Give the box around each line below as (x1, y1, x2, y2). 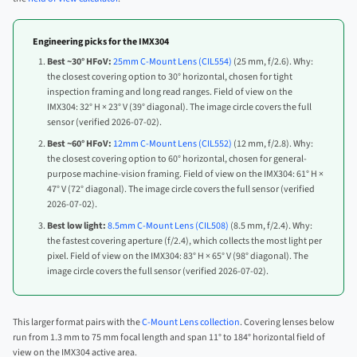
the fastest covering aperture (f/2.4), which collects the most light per (47, 233, 322, 248)
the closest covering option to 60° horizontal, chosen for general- (47, 151, 307, 166)
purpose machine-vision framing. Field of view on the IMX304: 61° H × (47, 167, 324, 181)
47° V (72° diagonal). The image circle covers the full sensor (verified (47, 182, 315, 196)
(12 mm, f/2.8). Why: (232, 136, 313, 151)
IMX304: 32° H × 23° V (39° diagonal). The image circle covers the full (47, 100, 312, 114)
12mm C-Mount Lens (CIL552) (113, 136, 232, 151)
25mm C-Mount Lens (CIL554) (113, 54, 232, 69)
